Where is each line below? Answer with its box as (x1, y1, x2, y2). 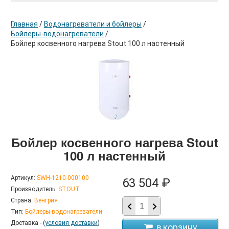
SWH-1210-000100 (37, 174, 89, 182)
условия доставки (45, 219, 98, 227)
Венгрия (34, 197, 58, 204)
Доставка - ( (11, 219, 45, 227)
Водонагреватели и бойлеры (44, 20, 142, 29)
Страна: (11, 197, 33, 204)
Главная (11, 20, 38, 29)
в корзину (122, 86, 157, 95)
